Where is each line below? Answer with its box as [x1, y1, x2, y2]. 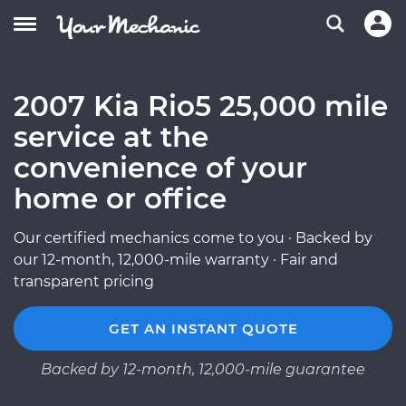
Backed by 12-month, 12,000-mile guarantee [41, 361, 365, 378]
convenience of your [14, 150, 307, 185]
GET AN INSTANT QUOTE [108, 320, 298, 337]
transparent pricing [14, 273, 154, 290]
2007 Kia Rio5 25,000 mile [14, 89, 388, 123]
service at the [14, 120, 208, 154]
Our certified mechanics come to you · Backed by [14, 229, 372, 246]
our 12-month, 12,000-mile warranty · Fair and [14, 251, 338, 268]
